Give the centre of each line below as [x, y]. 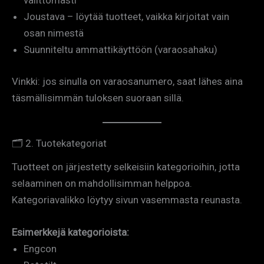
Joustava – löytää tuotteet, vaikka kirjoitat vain [126, 17]
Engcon [40, 248]
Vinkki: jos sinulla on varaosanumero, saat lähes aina [127, 81]
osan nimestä [54, 33]
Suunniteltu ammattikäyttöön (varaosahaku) [121, 50]
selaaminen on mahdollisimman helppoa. [102, 183]
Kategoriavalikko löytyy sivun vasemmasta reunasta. [127, 199]
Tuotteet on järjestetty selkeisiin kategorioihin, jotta [126, 166]
